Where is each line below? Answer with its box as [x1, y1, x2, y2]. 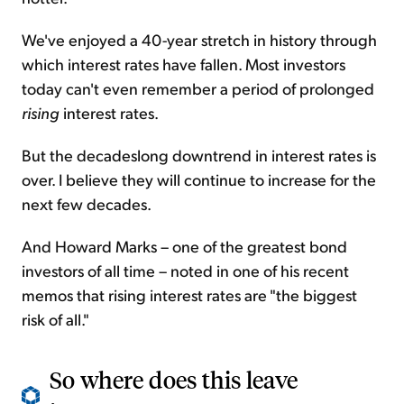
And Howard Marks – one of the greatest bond [22, 235, 347, 257]
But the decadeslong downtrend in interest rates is [22, 144, 376, 166]
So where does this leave [50, 364, 298, 395]
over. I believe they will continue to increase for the [22, 169, 376, 190]
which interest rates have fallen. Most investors [22, 53, 345, 75]
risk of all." [22, 308, 89, 330]
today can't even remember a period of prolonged [22, 78, 374, 99]
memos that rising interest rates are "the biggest [22, 284, 357, 306]
